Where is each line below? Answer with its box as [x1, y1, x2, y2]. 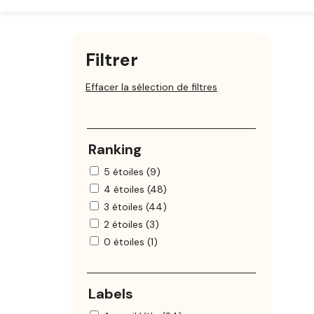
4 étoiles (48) [104, 183, 167, 196]
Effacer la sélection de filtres [86, 81, 217, 94]
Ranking [88, 140, 142, 159]
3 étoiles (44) [104, 200, 167, 214]
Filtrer [86, 48, 138, 72]
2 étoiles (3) [104, 218, 159, 231]
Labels [88, 285, 133, 303]
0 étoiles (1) [104, 235, 158, 249]
